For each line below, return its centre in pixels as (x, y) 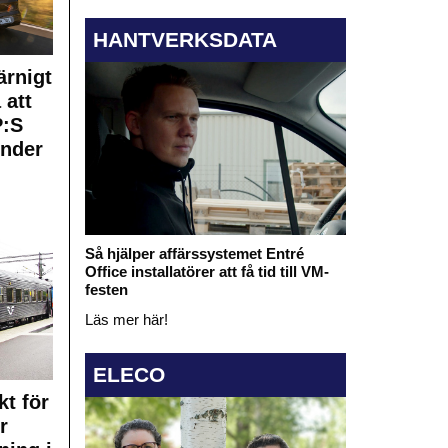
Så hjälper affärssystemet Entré (194, 254)
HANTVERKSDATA (184, 39)
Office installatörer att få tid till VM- (206, 272)
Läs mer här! (126, 320)
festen (106, 290)
